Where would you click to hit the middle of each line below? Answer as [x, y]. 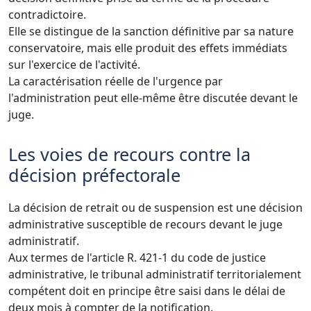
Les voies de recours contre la [129, 154]
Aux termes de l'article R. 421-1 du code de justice [137, 257]
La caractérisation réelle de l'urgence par [116, 81]
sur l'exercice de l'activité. [74, 64]
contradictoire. [47, 14]
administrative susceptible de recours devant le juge [145, 224]
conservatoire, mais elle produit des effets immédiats [148, 48]
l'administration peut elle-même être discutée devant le [153, 98]
